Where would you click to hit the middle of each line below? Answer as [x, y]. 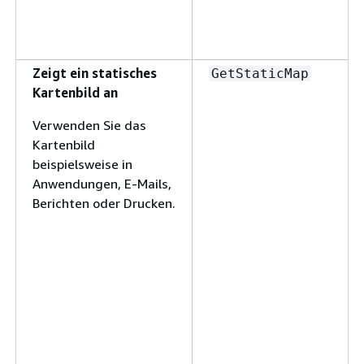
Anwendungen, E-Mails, [102, 183]
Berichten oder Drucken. [104, 203]
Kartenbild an [75, 92]
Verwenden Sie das [89, 125]
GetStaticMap [260, 73]
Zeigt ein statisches [95, 73]
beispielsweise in [82, 164]
